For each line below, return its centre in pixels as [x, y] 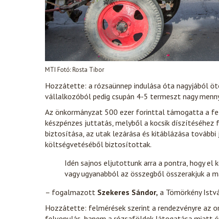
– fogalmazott [70, 192]
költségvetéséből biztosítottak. [98, 144]
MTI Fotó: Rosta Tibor [75, 70]
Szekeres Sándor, [127, 192]
